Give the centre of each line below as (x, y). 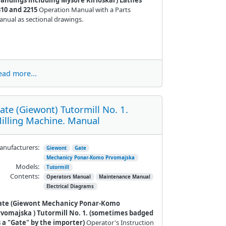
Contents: (24, 176)
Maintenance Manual (124, 177)
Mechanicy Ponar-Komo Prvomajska (91, 157)
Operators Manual (69, 177)
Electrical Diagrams (70, 186)
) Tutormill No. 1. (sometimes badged (93, 213)
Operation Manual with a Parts (84, 9)
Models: (27, 166)
